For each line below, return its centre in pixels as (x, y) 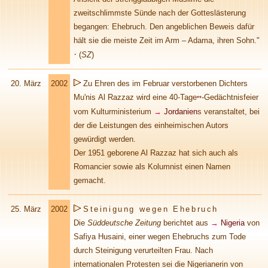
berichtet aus (186, 223)
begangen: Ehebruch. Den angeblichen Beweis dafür (164, 27)
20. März (26, 83)
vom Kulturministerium (114, 112)
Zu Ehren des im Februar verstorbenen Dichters (164, 83)
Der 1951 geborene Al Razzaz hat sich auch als (156, 153)
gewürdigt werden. (105, 139)
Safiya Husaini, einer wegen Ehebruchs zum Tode (160, 237)
